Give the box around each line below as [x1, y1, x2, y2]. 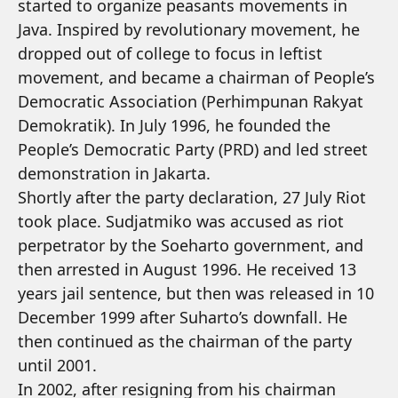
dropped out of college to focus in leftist [18, 43, 322, 64]
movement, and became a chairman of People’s [18, 67, 375, 88]
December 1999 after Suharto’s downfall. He [18, 306, 347, 328]
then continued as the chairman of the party [18, 330, 352, 352]
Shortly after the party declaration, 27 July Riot [18, 187, 366, 208]
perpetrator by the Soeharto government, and [18, 235, 363, 256]
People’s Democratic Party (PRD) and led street [18, 139, 368, 160]
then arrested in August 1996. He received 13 [18, 259, 356, 280]
